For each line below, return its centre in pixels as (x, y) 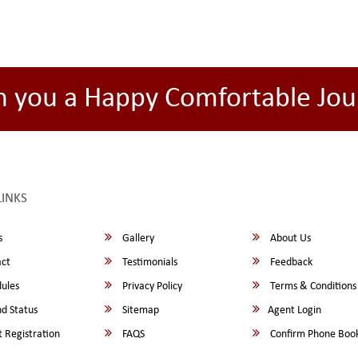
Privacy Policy (151, 286)
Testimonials (149, 263)
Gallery (137, 239)
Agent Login (295, 310)
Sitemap (140, 310)
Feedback (290, 263)
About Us (290, 239)
